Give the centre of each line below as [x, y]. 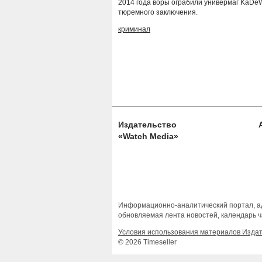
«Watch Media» [148, 137]
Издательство [147, 125]
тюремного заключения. [158, 13]
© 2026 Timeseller [147, 242]
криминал [134, 30]
